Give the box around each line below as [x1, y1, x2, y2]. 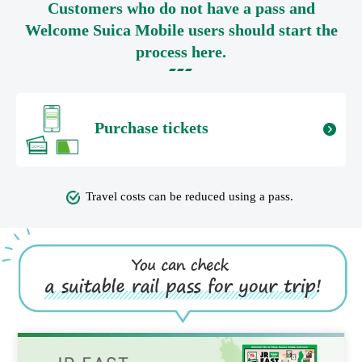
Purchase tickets [94, 119, 208, 137]
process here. [136, 43, 226, 61]
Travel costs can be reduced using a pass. [86, 190, 294, 204]
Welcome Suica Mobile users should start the [24, 21, 338, 40]
